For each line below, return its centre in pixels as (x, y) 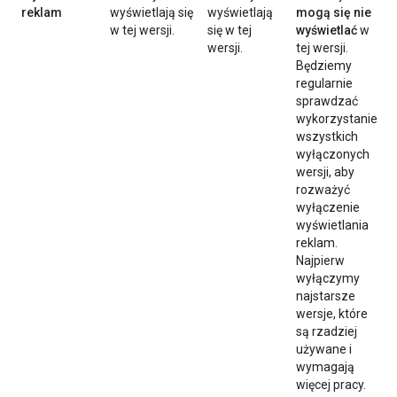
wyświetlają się (152, 13)
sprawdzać (327, 101)
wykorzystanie (337, 119)
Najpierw (320, 261)
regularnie (324, 84)
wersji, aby (325, 172)
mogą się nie (334, 13)
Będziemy (324, 66)
